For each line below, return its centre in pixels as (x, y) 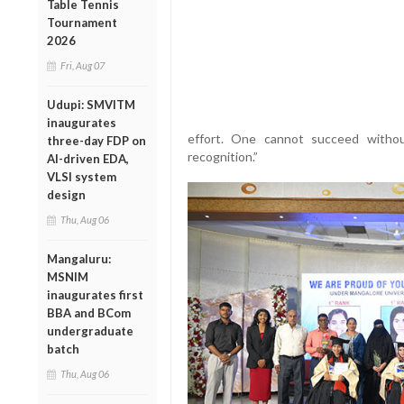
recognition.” (222, 157)
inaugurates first (95, 294)
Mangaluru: (79, 258)
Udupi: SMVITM (91, 104)
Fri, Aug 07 (83, 65)
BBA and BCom (89, 312)
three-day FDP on (96, 140)
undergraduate (90, 331)
